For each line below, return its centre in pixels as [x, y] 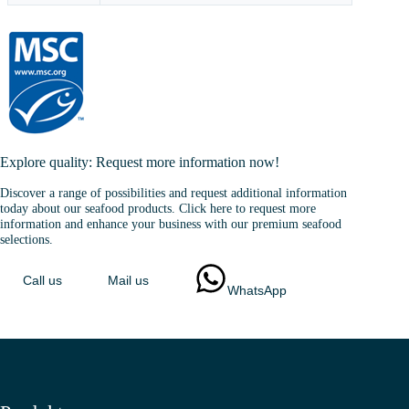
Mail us [128, 281]
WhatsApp [257, 291]
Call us [42, 281]
